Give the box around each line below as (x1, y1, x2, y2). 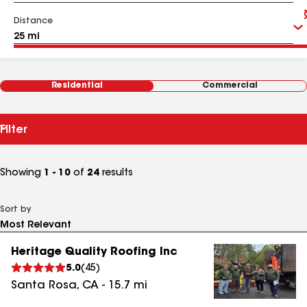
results (99, 169, 133, 178)
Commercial (202, 82, 258, 90)
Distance (14, 17, 53, 25)
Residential (51, 82, 103, 90)
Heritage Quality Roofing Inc (11, 247, 177, 258)
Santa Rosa (11, 280, 77, 291)
